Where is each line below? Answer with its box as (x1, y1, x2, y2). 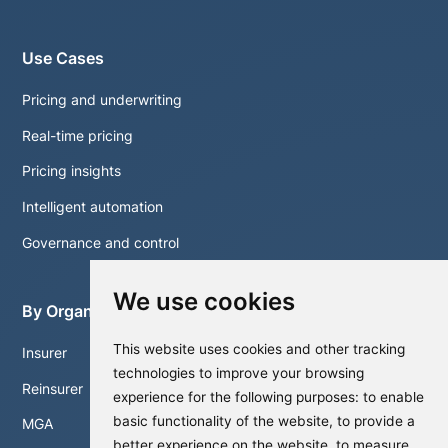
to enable (363, 388, 425, 405)
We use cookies (113, 287, 296, 317)
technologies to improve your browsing (113, 364, 365, 381)
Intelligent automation (22, 199, 164, 216)
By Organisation (22, 302, 146, 322)
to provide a (337, 412, 416, 429)
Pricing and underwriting (22, 92, 183, 109)
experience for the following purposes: (113, 388, 364, 405)
